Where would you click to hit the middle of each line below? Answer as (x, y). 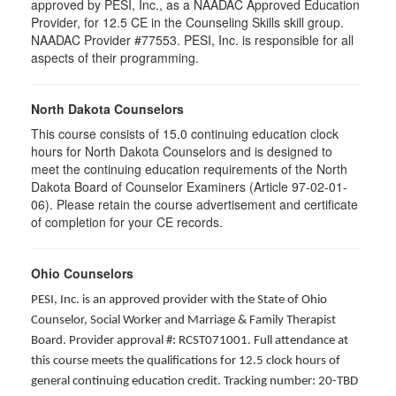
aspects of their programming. (115, 57)
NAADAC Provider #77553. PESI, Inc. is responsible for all (192, 40)
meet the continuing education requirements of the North (189, 169)
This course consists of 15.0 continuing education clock (185, 133)
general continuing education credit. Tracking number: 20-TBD (194, 381)
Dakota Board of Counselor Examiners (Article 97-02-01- (189, 187)
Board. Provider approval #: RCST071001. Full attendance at (190, 341)
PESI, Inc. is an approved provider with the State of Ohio (179, 300)
